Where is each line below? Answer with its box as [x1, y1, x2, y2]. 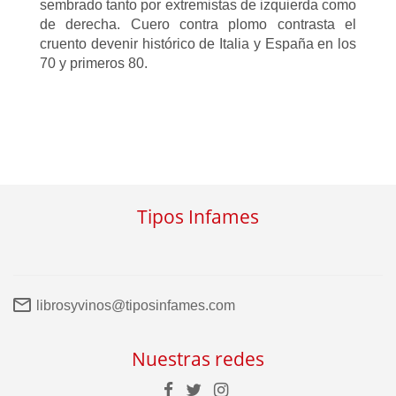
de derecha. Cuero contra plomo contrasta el [40, 16, 356, 32]
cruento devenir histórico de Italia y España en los [40, 35, 356, 51]
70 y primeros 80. [40, 55, 148, 71]
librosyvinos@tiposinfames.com [36, 297, 235, 313]
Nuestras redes [132, 346, 264, 371]
